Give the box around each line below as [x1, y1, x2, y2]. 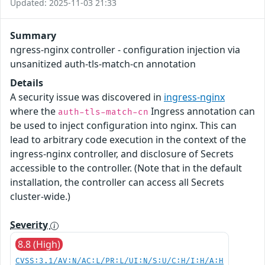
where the [10, 104, 58, 118]
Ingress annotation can [148, 104, 255, 118]
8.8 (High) [18, 237, 60, 251]
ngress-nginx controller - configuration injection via [10, 43, 240, 56]
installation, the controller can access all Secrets [10, 175, 224, 189]
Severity [10, 218, 50, 231]
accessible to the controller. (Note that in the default [10, 161, 242, 174]
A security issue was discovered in [10, 90, 164, 104]
